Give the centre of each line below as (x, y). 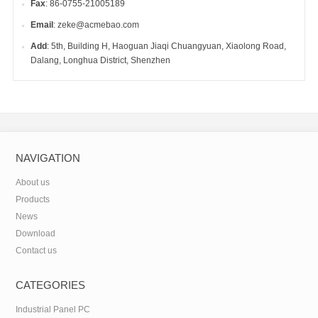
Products (32, 199)
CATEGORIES (50, 285)
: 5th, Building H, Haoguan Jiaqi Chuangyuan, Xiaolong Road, (166, 46)
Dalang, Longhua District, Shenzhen (100, 60)
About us (32, 182)
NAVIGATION (48, 158)
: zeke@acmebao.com (96, 25)
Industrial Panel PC (53, 309)
